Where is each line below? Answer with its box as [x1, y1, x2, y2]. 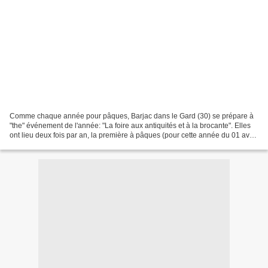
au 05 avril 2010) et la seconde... [10, 140, 115, 149]
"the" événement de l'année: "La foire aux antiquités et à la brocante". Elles [10, 121, 251, 130]
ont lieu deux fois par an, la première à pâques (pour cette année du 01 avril [10, 130, 255, 139]
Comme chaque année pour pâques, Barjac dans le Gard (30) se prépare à [10, 111, 254, 120]
